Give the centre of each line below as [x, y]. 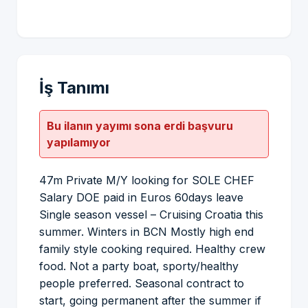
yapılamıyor [79, 142]
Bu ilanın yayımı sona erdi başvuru [140, 126]
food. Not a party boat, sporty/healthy [139, 266]
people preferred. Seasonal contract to [142, 283]
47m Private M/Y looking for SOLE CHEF [147, 180]
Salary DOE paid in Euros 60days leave [141, 197]
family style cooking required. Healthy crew [152, 249]
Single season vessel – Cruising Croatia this [151, 214]
